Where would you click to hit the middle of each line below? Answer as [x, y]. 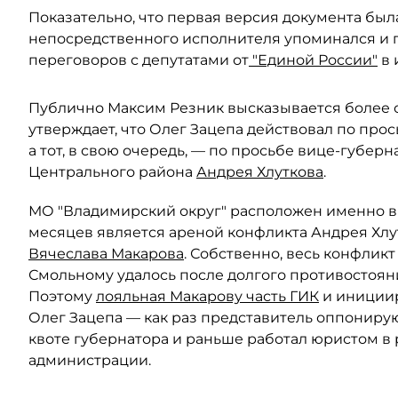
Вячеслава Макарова [106, 254]
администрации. [90, 360]
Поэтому [62, 296]
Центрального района [112, 172]
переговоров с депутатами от [139, 60]
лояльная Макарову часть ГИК [207, 296]
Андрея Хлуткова [260, 172]
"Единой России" [313, 60]
